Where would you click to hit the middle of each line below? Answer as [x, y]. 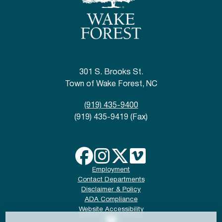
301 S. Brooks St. [111, 72]
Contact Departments [111, 180]
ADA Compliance [111, 199]
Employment [111, 170]
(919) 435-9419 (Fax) [111, 117]
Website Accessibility [111, 209]
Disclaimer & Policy [111, 190]
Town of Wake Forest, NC [111, 84]
